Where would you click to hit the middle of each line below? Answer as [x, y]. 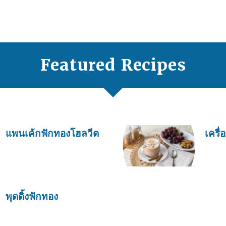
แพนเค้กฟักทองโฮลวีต [52, 134]
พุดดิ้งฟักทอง [32, 197]
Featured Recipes [113, 65]
